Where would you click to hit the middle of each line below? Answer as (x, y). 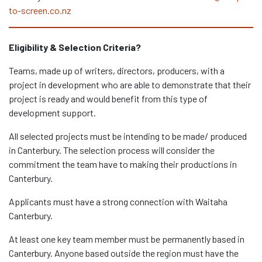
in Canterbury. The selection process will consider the (112, 150)
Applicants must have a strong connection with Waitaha (118, 202)
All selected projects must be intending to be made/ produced (128, 136)
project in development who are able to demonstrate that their (130, 85)
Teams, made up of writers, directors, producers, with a (117, 71)
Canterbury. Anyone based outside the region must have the (124, 253)
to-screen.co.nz (40, 11)
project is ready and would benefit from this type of (108, 99)
